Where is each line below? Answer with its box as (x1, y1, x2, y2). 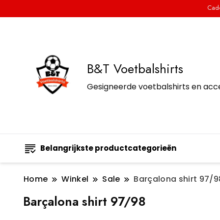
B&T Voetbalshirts (87, 59, 183, 78)
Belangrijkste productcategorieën (40, 143, 176, 154)
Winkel (61, 173, 89, 185)
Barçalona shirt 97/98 (23, 192, 146, 211)
